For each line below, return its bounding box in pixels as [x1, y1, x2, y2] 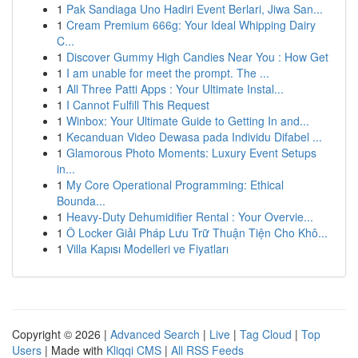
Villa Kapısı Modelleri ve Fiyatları [66, 241, 229, 257]
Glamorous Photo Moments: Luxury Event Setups [66, 145, 316, 161]
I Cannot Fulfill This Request [66, 97, 209, 113]
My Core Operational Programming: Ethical [66, 177, 284, 193]
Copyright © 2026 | [12, 326, 110, 342]
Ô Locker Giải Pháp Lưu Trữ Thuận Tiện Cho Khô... [66, 225, 328, 241]
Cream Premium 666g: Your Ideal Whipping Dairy [66, 17, 316, 33]
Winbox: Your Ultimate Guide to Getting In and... [66, 113, 309, 129]
